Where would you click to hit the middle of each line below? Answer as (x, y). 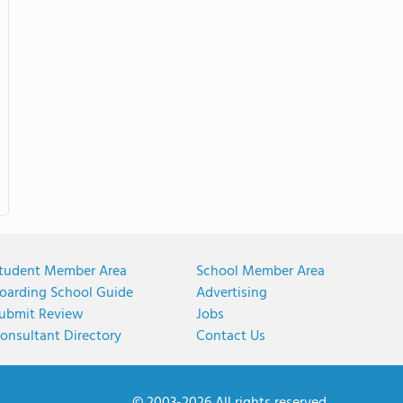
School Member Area (260, 272)
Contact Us (231, 336)
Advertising (232, 293)
